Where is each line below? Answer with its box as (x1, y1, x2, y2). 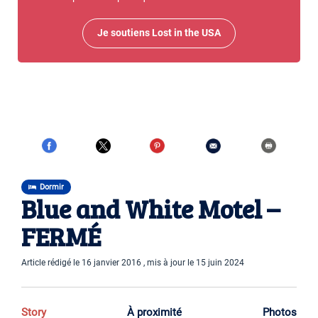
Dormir (40, 182, 64, 192)
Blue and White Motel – (21, 191, 280, 226)
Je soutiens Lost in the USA (97, 27, 221, 40)
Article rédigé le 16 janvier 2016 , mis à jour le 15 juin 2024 (21, 258, 244, 268)
